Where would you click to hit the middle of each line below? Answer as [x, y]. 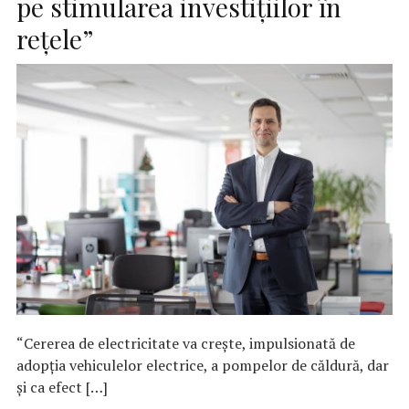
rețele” [55, 38]
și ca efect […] [62, 387]
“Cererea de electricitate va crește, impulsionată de [186, 343]
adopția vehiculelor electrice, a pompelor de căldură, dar [203, 365]
